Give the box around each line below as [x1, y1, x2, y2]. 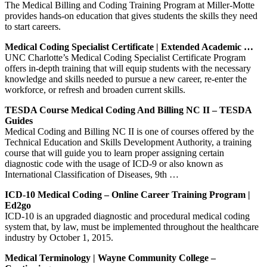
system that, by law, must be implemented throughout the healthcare [5, 221, 259, 232]
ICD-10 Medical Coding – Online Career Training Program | [5, 189, 250, 200]
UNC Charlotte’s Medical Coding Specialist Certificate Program [5, 52, 246, 63]
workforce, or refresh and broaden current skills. [5, 84, 185, 95]
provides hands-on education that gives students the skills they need [5, 10, 257, 21]
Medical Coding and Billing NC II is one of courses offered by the [5, 126, 254, 136]
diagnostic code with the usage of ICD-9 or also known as [5, 158, 223, 169]
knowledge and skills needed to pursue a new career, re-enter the [5, 73, 247, 84]
